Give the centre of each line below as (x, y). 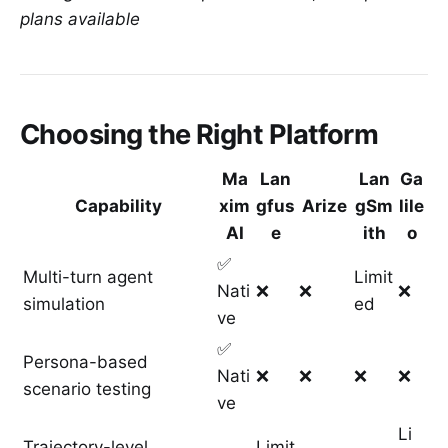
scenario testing (87, 389)
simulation (64, 304)
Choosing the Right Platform (199, 134)
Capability (118, 206)
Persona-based (85, 362)
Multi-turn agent (88, 277)
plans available (80, 19)
